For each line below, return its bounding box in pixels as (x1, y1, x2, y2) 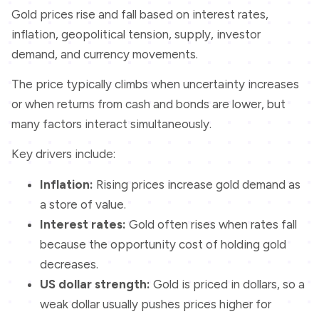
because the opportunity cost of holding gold (40, 236, 286, 251)
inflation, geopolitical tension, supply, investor (11, 26, 261, 41)
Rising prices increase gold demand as (93, 177, 300, 192)
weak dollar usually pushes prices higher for (40, 296, 271, 311)
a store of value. (40, 197, 126, 211)
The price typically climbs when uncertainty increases (11, 77, 299, 92)
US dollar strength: (40, 276, 150, 291)
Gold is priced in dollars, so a (150, 276, 305, 291)
